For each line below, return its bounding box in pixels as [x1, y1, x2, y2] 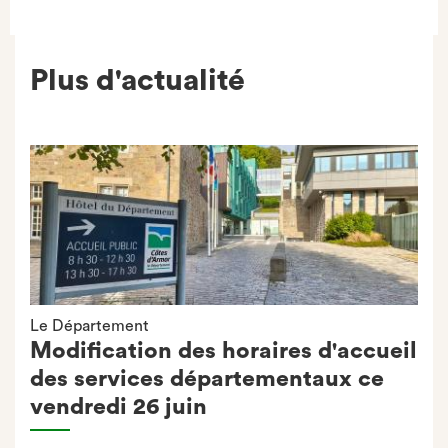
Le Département [30, 318, 149, 334]
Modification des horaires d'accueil [30, 339, 417, 362]
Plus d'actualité [30, 66, 245, 96]
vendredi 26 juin [30, 395, 207, 418]
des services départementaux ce [30, 367, 384, 390]
